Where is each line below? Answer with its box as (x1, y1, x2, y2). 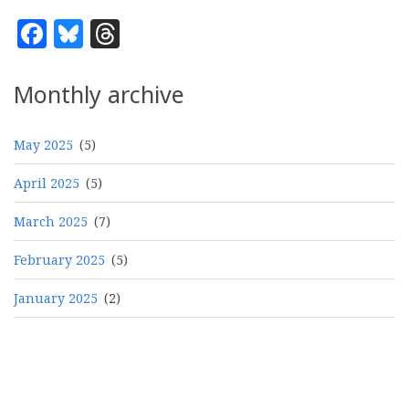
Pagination (14, 351, 103, 374)
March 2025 (14, 212, 88, 230)
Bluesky (83, 10, 194, 50)
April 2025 (14, 173, 79, 192)
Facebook (47, 10, 180, 50)
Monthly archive (14, 78, 184, 110)
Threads (120, 10, 235, 50)
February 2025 (14, 250, 105, 268)
